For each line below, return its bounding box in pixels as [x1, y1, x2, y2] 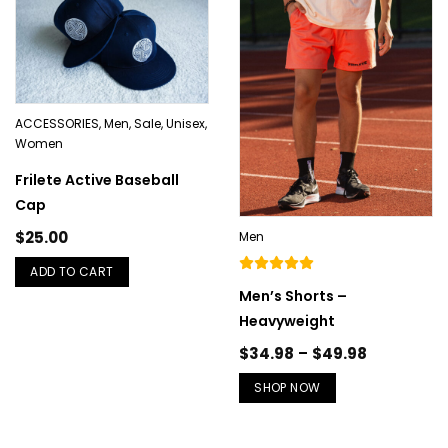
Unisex [166, 115, 205, 133]
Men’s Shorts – [239, 285, 347, 306]
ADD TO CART [30, 263, 114, 281]
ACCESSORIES [15, 115, 99, 133]
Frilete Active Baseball [15, 170, 179, 191]
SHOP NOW [254, 378, 321, 396]
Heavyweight [239, 310, 335, 331]
